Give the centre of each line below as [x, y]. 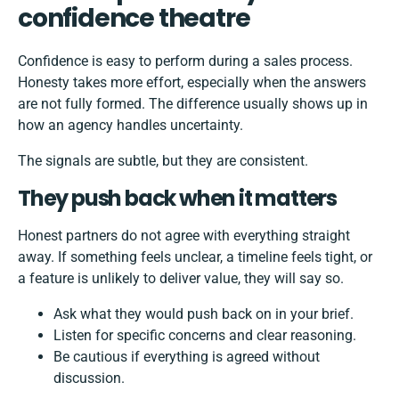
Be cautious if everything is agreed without [187, 357]
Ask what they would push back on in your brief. [204, 314]
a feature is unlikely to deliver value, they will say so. [181, 279]
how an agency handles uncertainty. [130, 126]
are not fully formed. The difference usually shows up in [193, 104]
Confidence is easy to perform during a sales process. [185, 61]
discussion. [89, 379]
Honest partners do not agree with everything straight [184, 236]
